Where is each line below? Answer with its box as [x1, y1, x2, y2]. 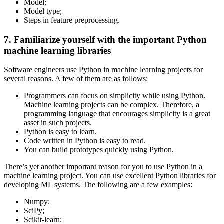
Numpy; [24, 197, 50, 206]
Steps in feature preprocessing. [24, 15, 120, 24]
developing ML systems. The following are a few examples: [4, 180, 192, 189]
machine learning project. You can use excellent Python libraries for [4, 171, 216, 180]
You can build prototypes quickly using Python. [24, 145, 174, 154]
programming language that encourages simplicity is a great [24, 109, 210, 118]
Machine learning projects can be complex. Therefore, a [24, 100, 199, 109]
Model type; [24, 6, 62, 15]
